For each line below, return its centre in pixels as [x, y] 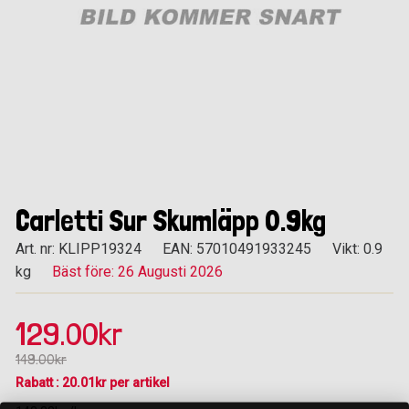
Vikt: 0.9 [357, 249]
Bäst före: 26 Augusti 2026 [137, 272]
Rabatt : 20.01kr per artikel [93, 383]
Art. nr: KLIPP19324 [79, 249]
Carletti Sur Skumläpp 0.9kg [171, 221]
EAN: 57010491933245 [237, 249]
